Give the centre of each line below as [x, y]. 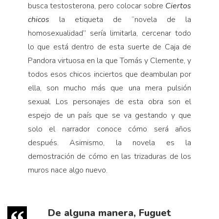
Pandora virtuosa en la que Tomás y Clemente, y [109, 60]
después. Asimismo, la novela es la [109, 142]
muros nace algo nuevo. [67, 170]
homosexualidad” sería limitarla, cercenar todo [109, 33]
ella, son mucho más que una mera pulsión [109, 88]
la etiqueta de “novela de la [125, 19]
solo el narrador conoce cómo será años [109, 129]
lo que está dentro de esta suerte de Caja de [109, 47]
